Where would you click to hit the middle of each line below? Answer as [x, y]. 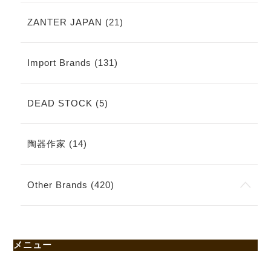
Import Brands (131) [72, 62]
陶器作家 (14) [57, 144]
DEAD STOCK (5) [67, 103]
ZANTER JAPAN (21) [75, 22]
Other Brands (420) [70, 184]
